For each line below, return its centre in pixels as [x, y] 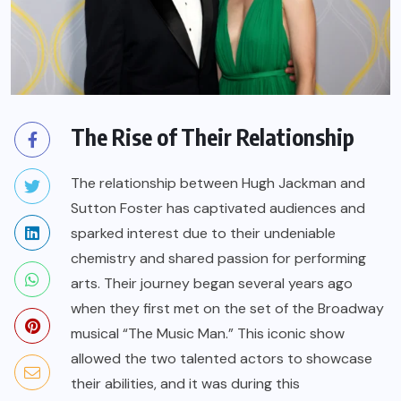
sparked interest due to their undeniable [203, 234]
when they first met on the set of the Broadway [227, 309]
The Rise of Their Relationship [213, 137]
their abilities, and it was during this [185, 384]
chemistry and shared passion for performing [218, 259]
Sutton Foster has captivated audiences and [218, 209]
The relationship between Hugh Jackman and [218, 183]
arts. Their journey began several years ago [212, 284]
